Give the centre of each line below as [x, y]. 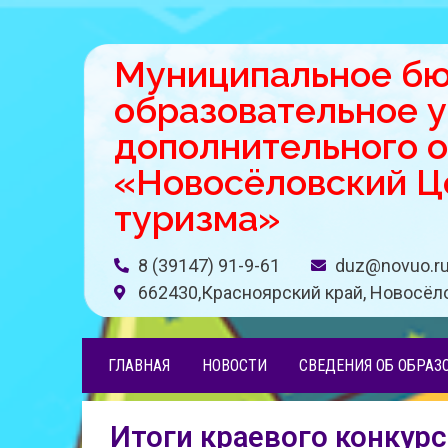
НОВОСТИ [234, 365]
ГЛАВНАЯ [139, 365]
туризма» [197, 218]
